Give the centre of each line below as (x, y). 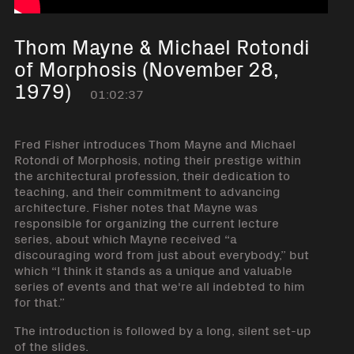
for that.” (39, 301)
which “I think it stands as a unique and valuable (153, 269)
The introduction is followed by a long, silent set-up (162, 330)
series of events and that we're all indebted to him (159, 285)
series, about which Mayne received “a (125, 238)
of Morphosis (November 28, (146, 68)
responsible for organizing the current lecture (146, 222)
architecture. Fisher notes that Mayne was (136, 206)
